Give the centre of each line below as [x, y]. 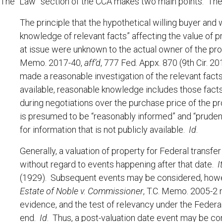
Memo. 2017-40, [52, 63]
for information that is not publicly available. [104, 130]
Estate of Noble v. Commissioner [82, 191]
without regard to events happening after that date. [119, 165]
